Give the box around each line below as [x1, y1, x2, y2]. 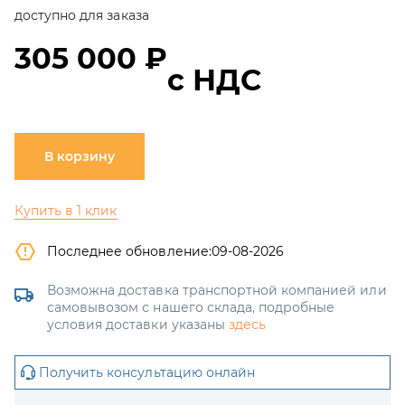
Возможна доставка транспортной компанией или [47, 282, 387, 298]
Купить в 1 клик [14, 202, 118, 219]
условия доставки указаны [47, 316, 229, 333]
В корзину [44, 148, 115, 165]
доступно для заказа [14, 7, 149, 24]
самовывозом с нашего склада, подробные [47, 299, 335, 316]
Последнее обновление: [47, 243, 212, 259]
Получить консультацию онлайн [39, 364, 255, 381]
